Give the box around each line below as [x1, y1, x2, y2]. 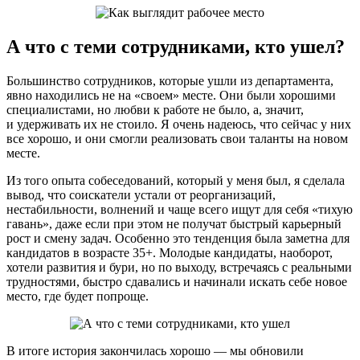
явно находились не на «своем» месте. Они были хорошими [6, 88, 336, 102]
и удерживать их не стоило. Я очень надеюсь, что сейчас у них [6, 117, 351, 131]
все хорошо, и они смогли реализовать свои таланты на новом [6, 131, 348, 145]
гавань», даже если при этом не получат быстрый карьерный [6, 216, 342, 231]
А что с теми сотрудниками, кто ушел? [6, 35, 345, 57]
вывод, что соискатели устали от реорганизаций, [6, 187, 276, 202]
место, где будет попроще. [6, 288, 149, 303]
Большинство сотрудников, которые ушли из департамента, [6, 73, 333, 88]
